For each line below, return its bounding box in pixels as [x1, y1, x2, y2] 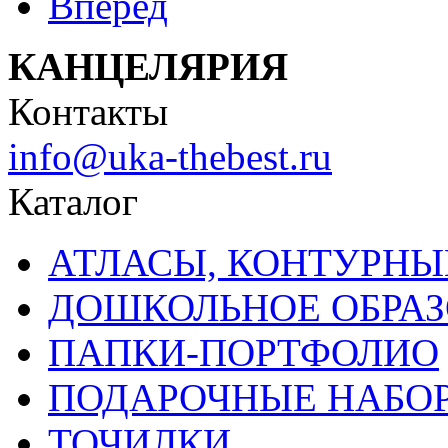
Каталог [8, 180, 138, 223]
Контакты [8, 90, 168, 133]
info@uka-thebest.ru [8, 135, 332, 178]
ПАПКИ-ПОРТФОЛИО [48, 331, 439, 374]
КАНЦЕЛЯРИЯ [8, 45, 288, 88]
